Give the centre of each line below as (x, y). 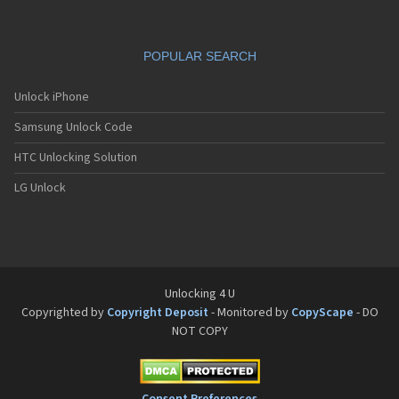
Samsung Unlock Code (73, 127)
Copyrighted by (64, 313)
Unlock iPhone (52, 97)
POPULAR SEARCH (199, 56)
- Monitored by (249, 313)
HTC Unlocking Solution (76, 158)
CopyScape (322, 313)
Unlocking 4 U (199, 294)
